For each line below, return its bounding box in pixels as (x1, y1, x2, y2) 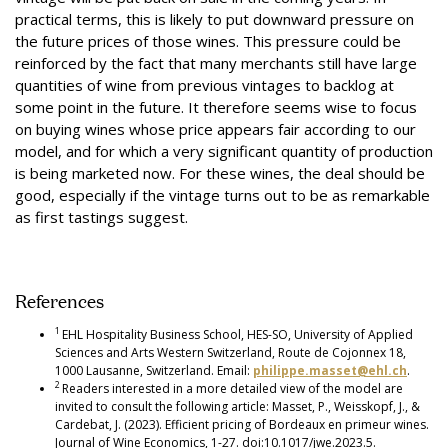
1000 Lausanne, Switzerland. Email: (55, 361, 253, 379)
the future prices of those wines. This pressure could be (15, 30, 401, 51)
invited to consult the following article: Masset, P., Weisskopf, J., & (55, 397, 420, 415)
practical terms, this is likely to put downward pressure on (15, 8, 414, 29)
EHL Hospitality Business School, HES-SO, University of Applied (62, 325, 413, 343)
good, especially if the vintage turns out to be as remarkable (15, 184, 430, 205)
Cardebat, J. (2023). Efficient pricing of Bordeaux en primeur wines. (55, 415, 429, 433)
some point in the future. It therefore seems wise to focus (15, 96, 417, 117)
